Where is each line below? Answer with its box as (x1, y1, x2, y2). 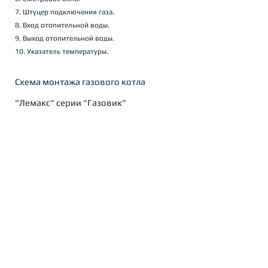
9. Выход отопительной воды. (15, 33, 114, 42)
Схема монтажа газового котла (15, 76, 147, 87)
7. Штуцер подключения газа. (15, 7, 114, 16)
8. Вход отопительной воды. (15, 20, 109, 29)
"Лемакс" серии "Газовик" (15, 97, 126, 108)
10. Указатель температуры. (15, 47, 108, 56)
